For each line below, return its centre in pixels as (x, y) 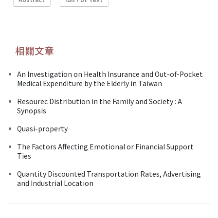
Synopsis (32, 110)
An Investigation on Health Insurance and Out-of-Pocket (110, 74)
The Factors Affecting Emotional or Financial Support (105, 146)
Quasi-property (42, 128)
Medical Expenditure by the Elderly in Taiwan (90, 83)
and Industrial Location (55, 183)
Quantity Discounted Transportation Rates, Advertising (109, 173)
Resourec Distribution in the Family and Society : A (100, 101)
